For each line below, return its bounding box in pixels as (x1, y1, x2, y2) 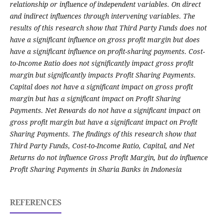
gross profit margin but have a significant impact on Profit (9, 117, 197, 127)
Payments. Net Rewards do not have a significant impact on (9, 106, 200, 115)
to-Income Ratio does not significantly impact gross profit (9, 58, 193, 68)
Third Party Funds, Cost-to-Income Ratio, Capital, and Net (9, 141, 194, 151)
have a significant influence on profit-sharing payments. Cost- (9, 47, 205, 56)
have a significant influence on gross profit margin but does (9, 35, 200, 45)
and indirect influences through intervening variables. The (9, 11, 195, 21)
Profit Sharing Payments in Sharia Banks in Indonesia (9, 165, 182, 174)
